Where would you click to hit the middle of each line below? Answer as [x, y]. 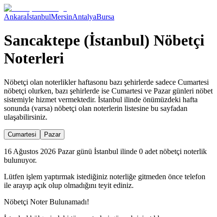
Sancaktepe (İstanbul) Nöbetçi [104, 40]
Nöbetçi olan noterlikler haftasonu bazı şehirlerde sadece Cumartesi [106, 82]
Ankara [15, 17]
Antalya [84, 17]
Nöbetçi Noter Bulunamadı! [46, 201]
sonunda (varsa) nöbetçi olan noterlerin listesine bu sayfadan [96, 108]
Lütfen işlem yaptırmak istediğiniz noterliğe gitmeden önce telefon [105, 176]
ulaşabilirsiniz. [26, 117]
